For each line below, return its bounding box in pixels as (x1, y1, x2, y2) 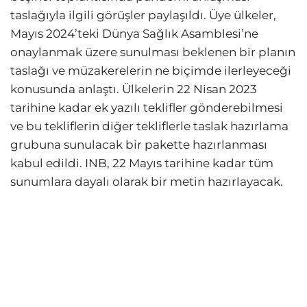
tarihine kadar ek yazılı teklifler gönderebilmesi (10, 101, 283, 115)
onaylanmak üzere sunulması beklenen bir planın (10, 45, 295, 60)
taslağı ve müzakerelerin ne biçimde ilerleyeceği (10, 64, 291, 78)
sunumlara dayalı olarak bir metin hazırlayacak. (10, 175, 283, 189)
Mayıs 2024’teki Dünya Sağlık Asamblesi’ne (10, 27, 258, 41)
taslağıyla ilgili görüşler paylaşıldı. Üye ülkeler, (10, 8, 276, 23)
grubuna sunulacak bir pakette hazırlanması (10, 138, 267, 152)
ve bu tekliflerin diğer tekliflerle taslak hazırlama (10, 119, 288, 134)
